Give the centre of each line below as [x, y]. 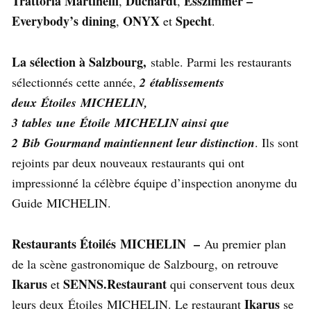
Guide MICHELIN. [61, 203]
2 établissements [182, 83]
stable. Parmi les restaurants [221, 62]
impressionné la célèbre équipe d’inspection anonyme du [154, 183]
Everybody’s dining [64, 21]
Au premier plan [245, 244]
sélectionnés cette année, [76, 82]
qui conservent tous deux [231, 284]
